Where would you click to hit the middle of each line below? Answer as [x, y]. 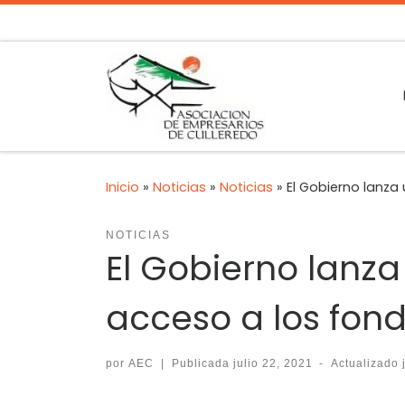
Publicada [202, 363]
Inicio [122, 188]
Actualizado [367, 363]
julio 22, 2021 [273, 363]
